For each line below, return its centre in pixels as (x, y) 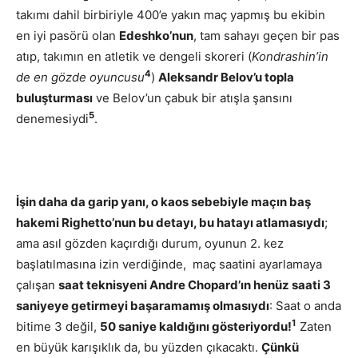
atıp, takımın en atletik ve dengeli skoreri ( (134, 56)
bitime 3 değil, (58, 326)
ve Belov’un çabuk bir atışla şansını (193, 97)
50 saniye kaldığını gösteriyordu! (196, 326)
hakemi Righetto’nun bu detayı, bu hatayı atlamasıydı (170, 222)
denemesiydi (52, 118)
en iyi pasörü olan (68, 35)
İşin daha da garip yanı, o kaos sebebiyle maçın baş (163, 201)
